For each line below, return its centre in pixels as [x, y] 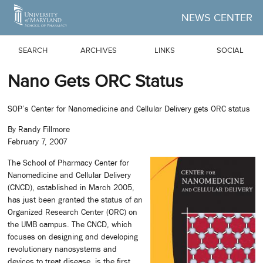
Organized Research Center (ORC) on [73, 212]
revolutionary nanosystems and [62, 249]
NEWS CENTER [217, 18]
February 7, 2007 [38, 142]
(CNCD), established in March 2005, [71, 187]
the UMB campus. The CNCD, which [70, 224]
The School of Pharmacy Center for [68, 162]
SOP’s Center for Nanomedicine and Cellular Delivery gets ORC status [129, 109]
